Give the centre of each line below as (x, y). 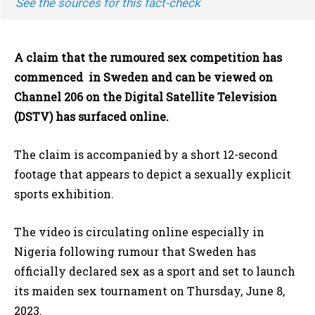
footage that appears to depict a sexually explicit (153, 174)
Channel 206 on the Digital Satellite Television (147, 97)
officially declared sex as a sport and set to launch (155, 271)
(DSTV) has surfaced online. (91, 117)
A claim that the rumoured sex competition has (148, 58)
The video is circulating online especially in (139, 232)
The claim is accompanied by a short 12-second (146, 155)
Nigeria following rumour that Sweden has (135, 252)
